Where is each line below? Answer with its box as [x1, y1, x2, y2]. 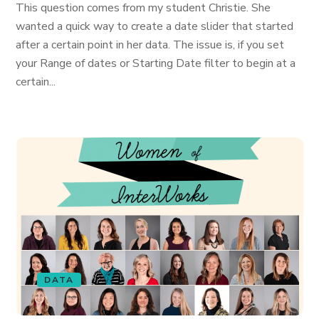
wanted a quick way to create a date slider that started [16, 19, 294, 34]
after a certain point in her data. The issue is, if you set [16, 37, 285, 53]
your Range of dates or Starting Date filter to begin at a [16, 56, 296, 71]
